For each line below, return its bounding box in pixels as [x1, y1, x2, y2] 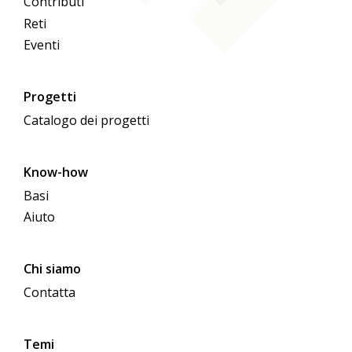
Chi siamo [24, 260, 82, 278]
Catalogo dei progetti [24, 111, 150, 129]
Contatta [24, 284, 76, 302]
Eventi [24, 35, 60, 53]
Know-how [24, 163, 89, 181]
